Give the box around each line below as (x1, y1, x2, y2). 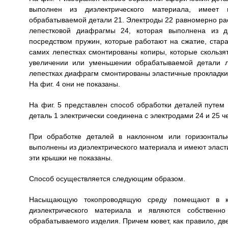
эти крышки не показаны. (28, 153, 112, 162)
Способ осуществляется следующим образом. (28, 174, 185, 183)
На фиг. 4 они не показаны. (28, 79, 120, 88)
